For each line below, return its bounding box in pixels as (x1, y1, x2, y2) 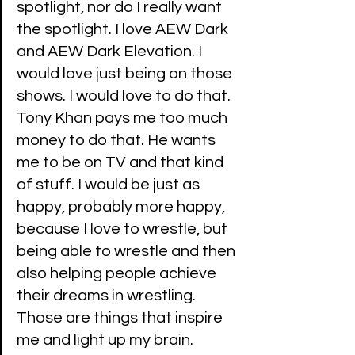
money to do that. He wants (17, 132, 219, 149)
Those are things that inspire (17, 310, 226, 326)
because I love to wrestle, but (17, 221, 231, 238)
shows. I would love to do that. (17, 88, 234, 105)
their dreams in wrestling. (17, 288, 199, 304)
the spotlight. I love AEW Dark (17, 21, 231, 38)
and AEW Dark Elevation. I (17, 44, 205, 60)
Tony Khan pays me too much (17, 110, 231, 127)
